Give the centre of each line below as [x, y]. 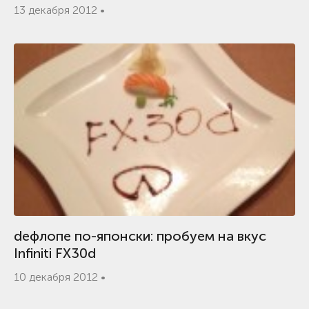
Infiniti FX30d [55, 253]
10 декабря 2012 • [60, 277]
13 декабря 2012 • [59, 10]
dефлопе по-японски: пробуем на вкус [140, 236]
